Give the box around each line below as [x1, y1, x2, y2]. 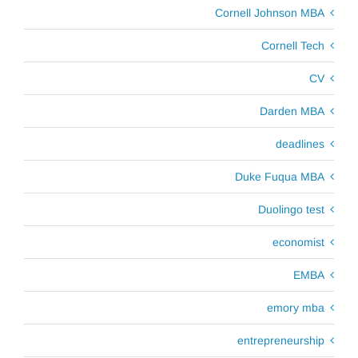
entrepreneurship [237, 333, 324, 347]
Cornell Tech [261, 38, 324, 52]
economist [272, 235, 324, 249]
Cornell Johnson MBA [215, 6, 324, 19]
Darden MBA [260, 104, 324, 117]
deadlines [276, 137, 324, 150]
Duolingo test [258, 202, 324, 216]
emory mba [267, 300, 324, 314]
